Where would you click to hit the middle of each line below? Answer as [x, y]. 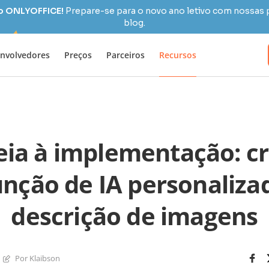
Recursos [178, 55]
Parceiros [125, 55]
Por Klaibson [38, 258]
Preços [78, 55]
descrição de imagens [134, 216]
